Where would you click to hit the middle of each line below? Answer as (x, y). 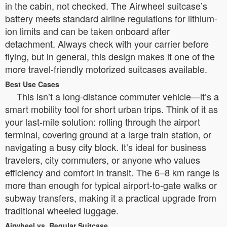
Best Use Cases (32, 84)
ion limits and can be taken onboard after (87, 31)
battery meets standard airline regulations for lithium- (111, 18)
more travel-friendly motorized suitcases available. (106, 69)
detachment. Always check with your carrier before (107, 43)
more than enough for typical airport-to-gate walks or (111, 185)
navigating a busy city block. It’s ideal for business (106, 147)
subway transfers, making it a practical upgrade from (111, 197)
